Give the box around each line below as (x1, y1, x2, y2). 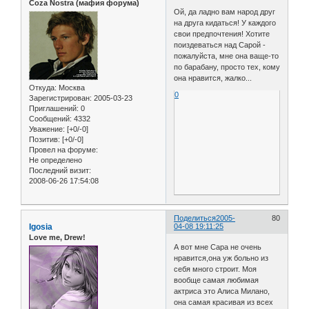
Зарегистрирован (29, 94, 90, 103)
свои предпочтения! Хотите (174, 30, 270, 39)
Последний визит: (29, 166, 91, 175)
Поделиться (174, 214, 217, 223)
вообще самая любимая (174, 275, 259, 284)
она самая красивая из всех (174, 297, 274, 306)
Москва (57, 83, 85, 92)
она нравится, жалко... (174, 74, 252, 83)
